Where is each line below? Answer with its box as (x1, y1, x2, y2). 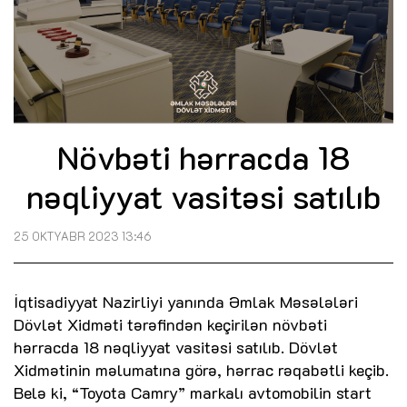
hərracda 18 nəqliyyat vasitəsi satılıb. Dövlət (14, 336, 338, 359)
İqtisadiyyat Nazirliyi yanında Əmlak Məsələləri (14, 291, 358, 313)
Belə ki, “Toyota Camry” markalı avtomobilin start (14, 382, 372, 404)
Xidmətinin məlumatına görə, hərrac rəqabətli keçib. (14, 359, 389, 382)
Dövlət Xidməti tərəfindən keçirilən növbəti (14, 313, 327, 336)
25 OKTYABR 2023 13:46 (14, 229, 152, 244)
